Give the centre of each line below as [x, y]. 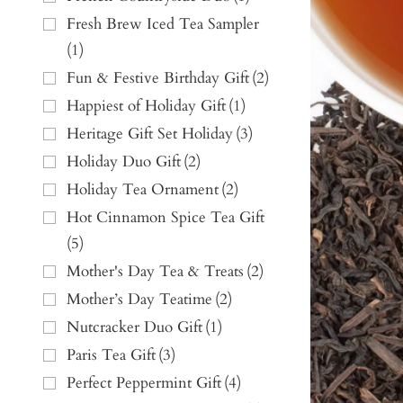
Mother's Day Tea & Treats [155, 272]
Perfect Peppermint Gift [144, 383]
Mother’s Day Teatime [139, 300]
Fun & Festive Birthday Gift [158, 78]
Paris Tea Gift [111, 355]
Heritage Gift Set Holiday [150, 134]
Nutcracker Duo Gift [134, 327]
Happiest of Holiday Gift [146, 106]
